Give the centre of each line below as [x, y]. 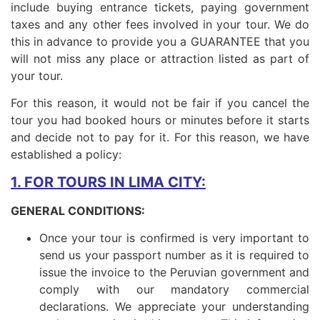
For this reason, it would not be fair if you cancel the [160, 103]
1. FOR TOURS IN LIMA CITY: [108, 182]
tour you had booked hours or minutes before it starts [160, 120]
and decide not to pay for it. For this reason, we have [160, 137]
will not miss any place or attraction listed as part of [160, 58]
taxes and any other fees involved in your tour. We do [160, 24]
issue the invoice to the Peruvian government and [174, 272]
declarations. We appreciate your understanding [174, 306]
